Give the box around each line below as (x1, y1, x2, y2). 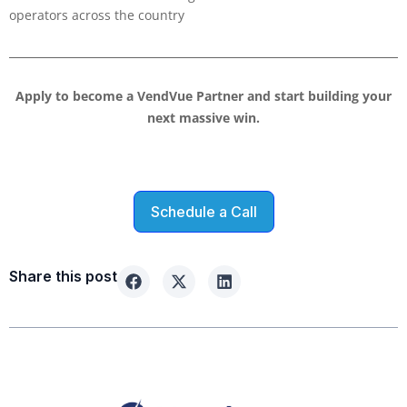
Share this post (9, 266, 117, 285)
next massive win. (147, 108, 260, 126)
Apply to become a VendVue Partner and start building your (15, 86, 392, 104)
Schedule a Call (150, 202, 257, 221)
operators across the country (9, 6, 184, 25)
